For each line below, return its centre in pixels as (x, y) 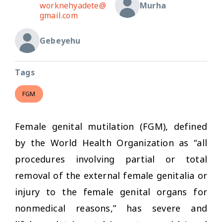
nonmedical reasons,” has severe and (111, 208)
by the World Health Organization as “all (111, 142)
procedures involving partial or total (111, 159)
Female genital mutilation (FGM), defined (111, 126)
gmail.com (59, 15)
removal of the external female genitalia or (111, 175)
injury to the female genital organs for (111, 192)
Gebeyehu (60, 40)
